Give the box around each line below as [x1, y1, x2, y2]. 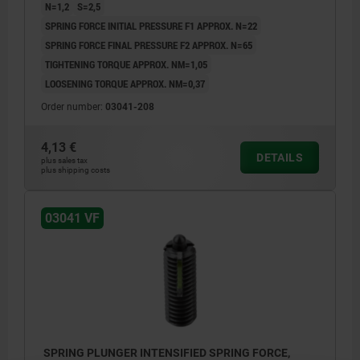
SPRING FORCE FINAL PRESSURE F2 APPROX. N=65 [45, 38, 252, 53]
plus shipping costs [41, 166, 110, 175]
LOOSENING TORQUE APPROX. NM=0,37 [45, 76, 205, 92]
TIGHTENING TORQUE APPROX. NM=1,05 [45, 57, 207, 72]
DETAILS [256, 151, 303, 165]
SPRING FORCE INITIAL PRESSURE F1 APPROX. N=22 [45, 18, 257, 34]
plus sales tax [41, 156, 88, 166]
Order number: [41, 101, 105, 113]
